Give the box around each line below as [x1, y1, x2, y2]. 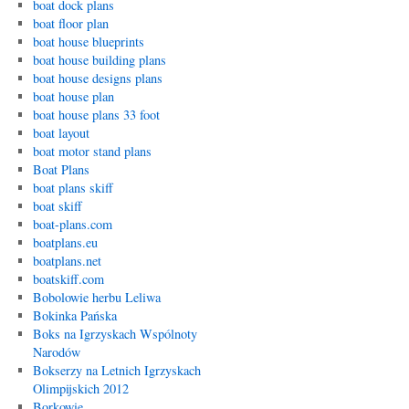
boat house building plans [32, 51, 166, 68]
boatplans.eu [32, 234, 98, 251]
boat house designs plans [32, 69, 163, 87]
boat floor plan [32, 15, 109, 32]
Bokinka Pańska [32, 307, 117, 324]
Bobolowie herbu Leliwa [32, 288, 161, 306]
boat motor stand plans [32, 142, 152, 160]
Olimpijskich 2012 [32, 380, 129, 397]
